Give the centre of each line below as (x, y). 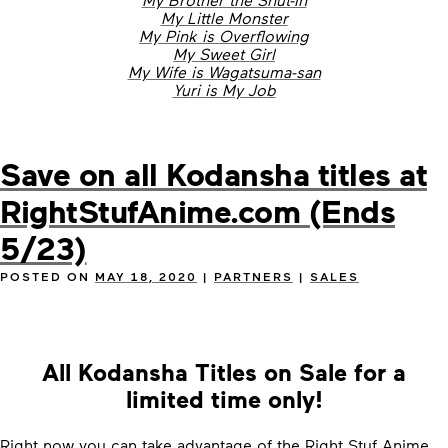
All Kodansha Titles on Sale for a (224, 371)
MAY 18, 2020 (146, 276)
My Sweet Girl (224, 53)
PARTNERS (253, 276)
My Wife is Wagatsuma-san (224, 71)
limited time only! (224, 398)
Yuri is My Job (224, 89)
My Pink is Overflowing (224, 35)
